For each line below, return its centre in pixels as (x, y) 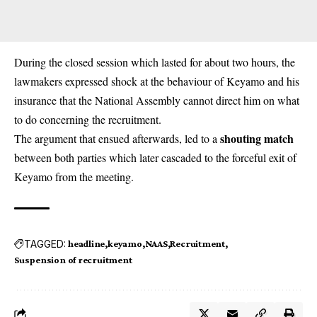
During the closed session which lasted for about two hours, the (155, 62)
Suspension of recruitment (73, 260)
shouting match (257, 138)
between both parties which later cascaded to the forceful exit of (155, 157)
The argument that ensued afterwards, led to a (117, 138)
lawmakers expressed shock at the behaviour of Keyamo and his (157, 81)
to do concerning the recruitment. (88, 119)
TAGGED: (45, 243)
